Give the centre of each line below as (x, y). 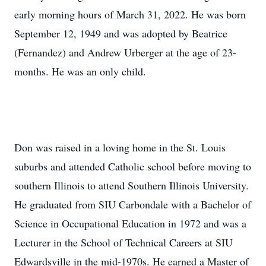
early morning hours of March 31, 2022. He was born (130, 14)
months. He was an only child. (80, 71)
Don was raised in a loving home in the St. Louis (120, 147)
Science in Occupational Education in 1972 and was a (130, 223)
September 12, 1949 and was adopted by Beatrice (121, 33)
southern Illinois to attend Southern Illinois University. (132, 185)
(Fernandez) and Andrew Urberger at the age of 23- (125, 52)
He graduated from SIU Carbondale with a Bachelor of (133, 204)
